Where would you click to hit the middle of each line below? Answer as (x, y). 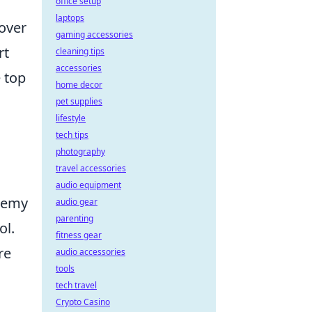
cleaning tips (80, 51)
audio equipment (88, 185)
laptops (70, 18)
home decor (79, 85)
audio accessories (91, 252)
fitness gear (79, 235)
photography (80, 151)
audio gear (77, 202)
